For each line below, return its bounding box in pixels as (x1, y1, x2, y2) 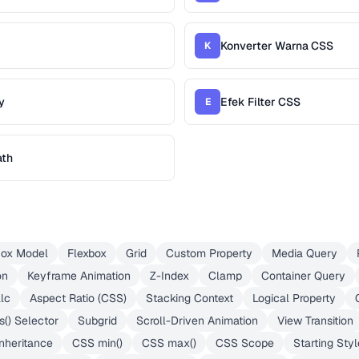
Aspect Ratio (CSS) (30, 291, 127, 305)
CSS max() (142, 336, 196, 350)
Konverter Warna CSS (220, 38, 333, 53)
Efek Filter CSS (220, 95, 301, 109)
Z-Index (150, 268, 189, 283)
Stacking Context (146, 291, 233, 305)
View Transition (277, 313, 353, 328)
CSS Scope (216, 336, 274, 350)
